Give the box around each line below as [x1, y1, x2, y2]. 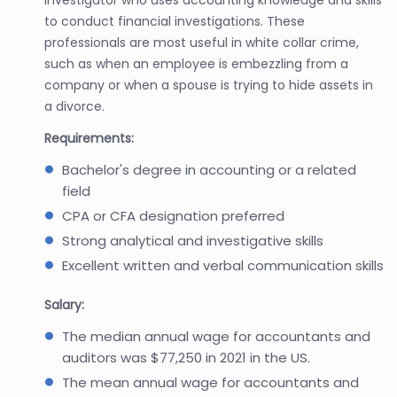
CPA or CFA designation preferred [62, 206, 284, 225]
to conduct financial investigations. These [44, 12, 305, 30]
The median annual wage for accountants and [62, 326, 370, 346]
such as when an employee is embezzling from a [44, 54, 348, 73]
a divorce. [44, 97, 105, 115]
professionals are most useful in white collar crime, [44, 33, 359, 51]
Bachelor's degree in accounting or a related [62, 160, 356, 179]
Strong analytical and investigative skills [62, 230, 323, 250]
